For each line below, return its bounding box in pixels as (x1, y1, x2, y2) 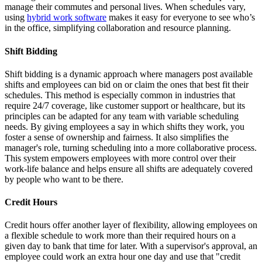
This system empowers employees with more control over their (5, 153, 236, 163)
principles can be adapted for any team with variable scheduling (5, 111, 239, 121)
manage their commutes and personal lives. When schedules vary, (5, 2, 246, 12)
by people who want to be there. (5, 174, 123, 184)
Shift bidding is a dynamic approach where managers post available (5, 68, 253, 79)
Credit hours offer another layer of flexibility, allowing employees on (5, 220, 257, 230)
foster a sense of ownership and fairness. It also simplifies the (5, 132, 229, 142)
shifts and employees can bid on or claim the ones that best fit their (5, 79, 249, 89)
